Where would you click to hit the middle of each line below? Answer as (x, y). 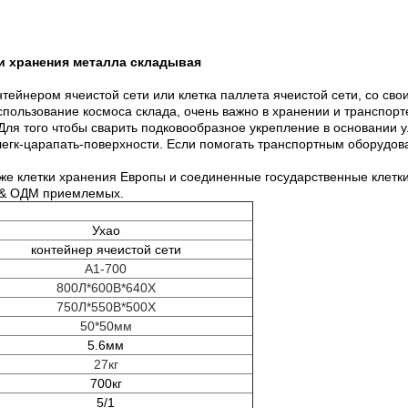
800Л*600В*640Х (106, 288)
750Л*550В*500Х (106, 307)
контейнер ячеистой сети (106, 250)
